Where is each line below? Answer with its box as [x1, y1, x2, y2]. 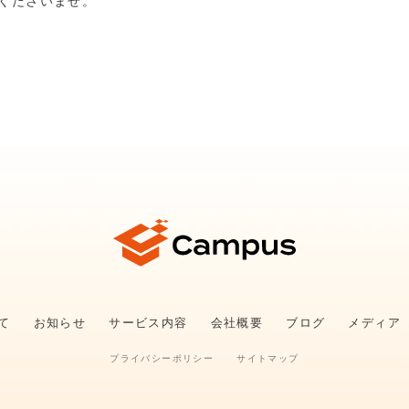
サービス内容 [109, 316, 188, 330]
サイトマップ [236, 353, 299, 364]
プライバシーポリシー [110, 353, 215, 364]
